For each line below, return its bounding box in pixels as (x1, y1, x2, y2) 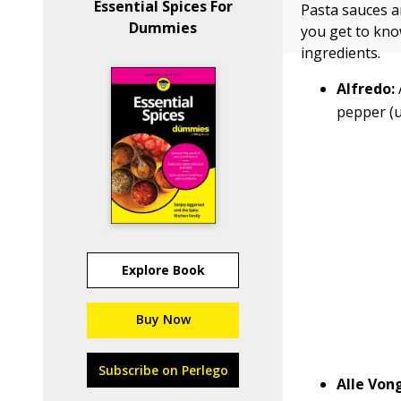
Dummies (129, 18, 198, 38)
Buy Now (135, 311, 191, 328)
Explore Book (121, 261, 205, 278)
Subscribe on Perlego (98, 362, 228, 379)
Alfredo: (337, 79, 399, 98)
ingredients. (301, 43, 381, 63)
